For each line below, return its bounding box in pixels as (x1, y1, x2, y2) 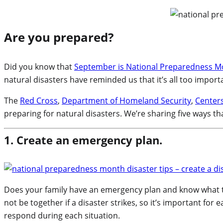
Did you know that (4, 61, 74, 73)
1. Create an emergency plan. (4, 132, 162, 148)
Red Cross (20, 95, 58, 107)
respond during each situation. (4, 210, 120, 222)
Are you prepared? (4, 29, 113, 46)
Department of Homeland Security (62, 95, 191, 107)
